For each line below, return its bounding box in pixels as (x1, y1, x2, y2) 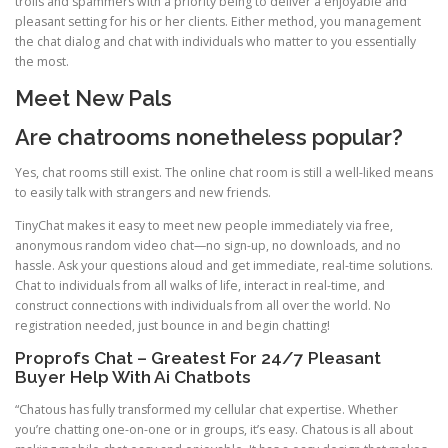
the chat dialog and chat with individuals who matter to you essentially (15, 32, 416, 50)
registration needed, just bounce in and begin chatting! (15, 317, 330, 335)
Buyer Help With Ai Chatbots (15, 367, 251, 388)
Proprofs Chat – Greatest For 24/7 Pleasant (15, 348, 381, 369)
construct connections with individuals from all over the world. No (15, 297, 391, 315)
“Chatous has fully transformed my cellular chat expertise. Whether (15, 401, 398, 419)
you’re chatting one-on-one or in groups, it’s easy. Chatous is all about (15, 421, 413, 439)
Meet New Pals (15, 84, 172, 111)
